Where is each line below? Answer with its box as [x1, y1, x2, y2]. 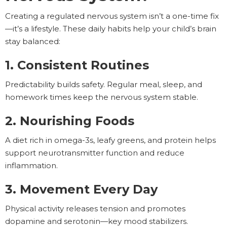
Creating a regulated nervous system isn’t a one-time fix [5, 11, 219, 21]
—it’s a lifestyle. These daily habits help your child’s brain [5, 24, 216, 34]
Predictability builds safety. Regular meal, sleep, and [5, 80, 202, 90]
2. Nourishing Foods [5, 113, 134, 129]
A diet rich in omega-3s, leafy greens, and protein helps [5, 135, 216, 145]
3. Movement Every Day [5, 182, 158, 197]
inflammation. [5, 161, 58, 171]
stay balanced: [5, 36, 60, 47]
